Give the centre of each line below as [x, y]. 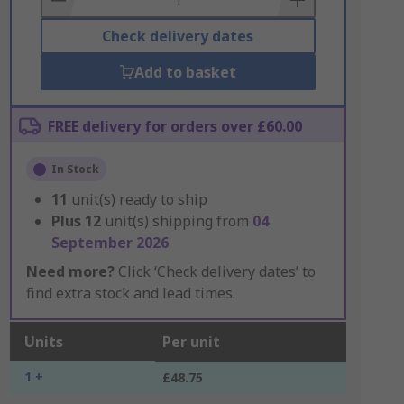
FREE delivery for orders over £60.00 [174, 126]
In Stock [75, 169]
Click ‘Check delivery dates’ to [215, 271]
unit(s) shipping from [178, 221]
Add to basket [185, 72]
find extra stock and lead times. [130, 293]
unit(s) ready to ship [139, 199]
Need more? [70, 271]
